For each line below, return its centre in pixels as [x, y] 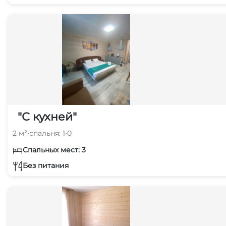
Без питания [46, 165]
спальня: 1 [47, 133]
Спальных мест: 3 [54, 150]
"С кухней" [47, 117]
